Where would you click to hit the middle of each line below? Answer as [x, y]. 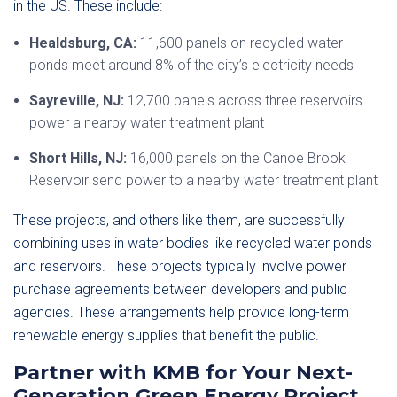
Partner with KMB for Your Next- [183, 373]
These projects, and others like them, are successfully [179, 220]
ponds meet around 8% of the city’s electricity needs [191, 65]
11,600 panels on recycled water [240, 43]
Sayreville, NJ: [77, 101]
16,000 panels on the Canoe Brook [236, 158]
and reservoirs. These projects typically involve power [180, 266]
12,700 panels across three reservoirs [243, 101]
